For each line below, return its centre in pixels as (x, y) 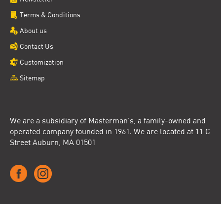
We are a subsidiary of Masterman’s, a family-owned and (108, 120)
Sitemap (32, 78)
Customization (42, 62)
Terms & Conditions (50, 15)
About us (33, 30)
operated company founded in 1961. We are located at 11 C (110, 131)
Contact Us (37, 46)
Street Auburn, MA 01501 (53, 142)
